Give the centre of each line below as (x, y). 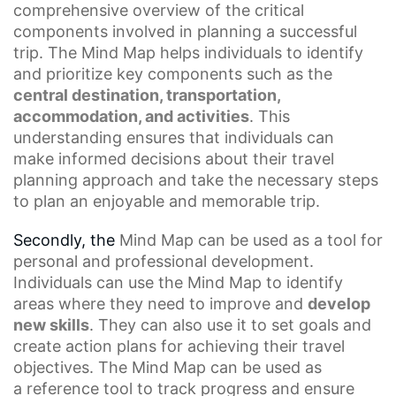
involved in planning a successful (232, 31)
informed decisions (129, 158)
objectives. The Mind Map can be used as (168, 367)
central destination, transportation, (147, 95)
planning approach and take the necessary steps (196, 179)
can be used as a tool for (288, 240)
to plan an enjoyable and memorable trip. (167, 201)
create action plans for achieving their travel (179, 346)
